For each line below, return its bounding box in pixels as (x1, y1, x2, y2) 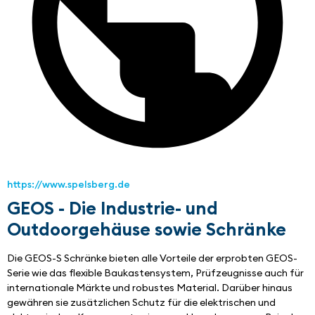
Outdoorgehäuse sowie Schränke (7, 218, 286, 241)
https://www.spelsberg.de (7, 178, 130, 191)
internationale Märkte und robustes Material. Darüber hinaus (7, 281, 292, 295)
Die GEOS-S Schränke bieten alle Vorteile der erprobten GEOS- (7, 252, 297, 265)
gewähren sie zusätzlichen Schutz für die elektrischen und (7, 296, 276, 309)
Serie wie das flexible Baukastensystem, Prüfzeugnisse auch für (7, 266, 304, 280)
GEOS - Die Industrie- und (7, 197, 218, 220)
